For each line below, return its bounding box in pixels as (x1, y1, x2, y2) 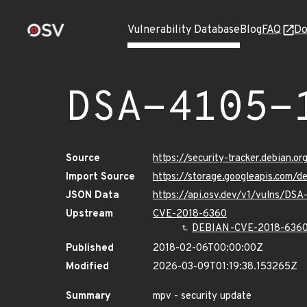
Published (66, 242, 114, 255)
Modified (66, 260, 109, 273)
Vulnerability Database (127, 23, 240, 37)
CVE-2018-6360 (153, 208, 227, 221)
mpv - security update (153, 290, 251, 303)
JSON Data (66, 189, 119, 202)
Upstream (66, 208, 113, 221)
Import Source (66, 171, 135, 184)
